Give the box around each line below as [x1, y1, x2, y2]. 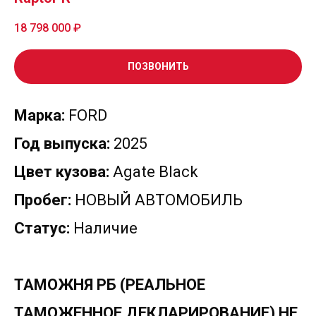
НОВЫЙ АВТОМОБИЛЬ [71, 191, 243, 209]
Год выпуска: [14, 135, 110, 153]
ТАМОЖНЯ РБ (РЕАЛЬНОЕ [14, 276, 205, 294]
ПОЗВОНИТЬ [127, 61, 189, 73]
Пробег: [14, 191, 71, 209]
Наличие [70, 219, 138, 238]
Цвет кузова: [14, 163, 109, 181]
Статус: [14, 219, 70, 238]
